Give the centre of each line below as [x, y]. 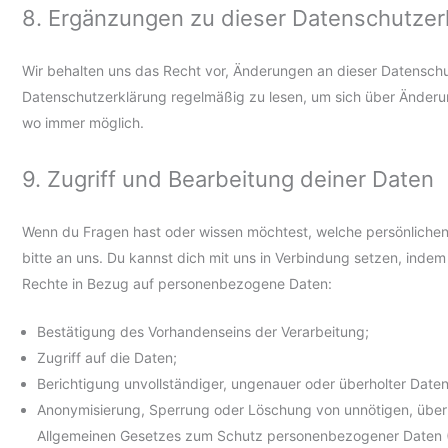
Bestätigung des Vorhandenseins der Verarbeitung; [203, 332]
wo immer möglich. [83, 123]
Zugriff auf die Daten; [107, 358]
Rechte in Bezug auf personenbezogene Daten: [177, 283]
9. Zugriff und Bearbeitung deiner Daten [228, 178]
